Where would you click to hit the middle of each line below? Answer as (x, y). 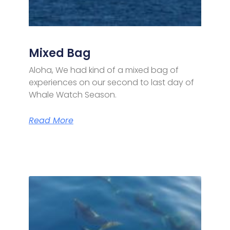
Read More (51, 120)
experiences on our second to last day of (111, 82)
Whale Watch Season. (72, 94)
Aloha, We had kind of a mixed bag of (103, 70)
